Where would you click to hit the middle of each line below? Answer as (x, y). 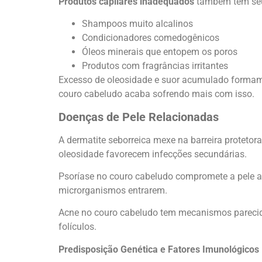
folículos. (77, 227)
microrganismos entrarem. (113, 190)
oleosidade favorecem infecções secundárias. (153, 154)
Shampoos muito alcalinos (137, 24)
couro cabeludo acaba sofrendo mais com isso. (156, 94)
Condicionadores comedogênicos (151, 38)
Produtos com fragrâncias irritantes (155, 66)
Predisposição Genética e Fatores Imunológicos (159, 249)
